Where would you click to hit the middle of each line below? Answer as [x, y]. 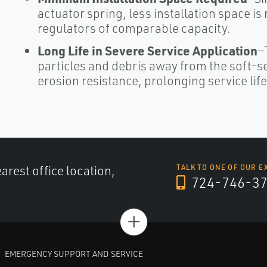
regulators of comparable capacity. [134, 28]
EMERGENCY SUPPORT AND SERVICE [74, 254]
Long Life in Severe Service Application [147, 50]
